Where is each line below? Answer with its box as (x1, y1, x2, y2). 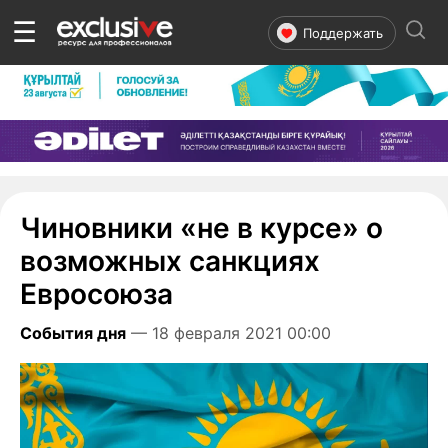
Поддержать (303, 24, 383, 41)
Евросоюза (20, 276, 173, 311)
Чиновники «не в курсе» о (20, 210, 383, 245)
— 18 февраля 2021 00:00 (126, 322, 336, 343)
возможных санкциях (20, 243, 320, 278)
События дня (20, 322, 126, 343)
